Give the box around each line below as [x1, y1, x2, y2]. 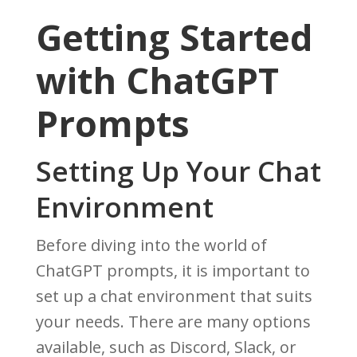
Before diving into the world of [35, 234, 267, 257]
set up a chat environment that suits [35, 285, 312, 308]
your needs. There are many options [35, 311, 311, 333]
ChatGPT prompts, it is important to [35, 260, 310, 282]
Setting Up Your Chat [35, 152, 321, 190]
